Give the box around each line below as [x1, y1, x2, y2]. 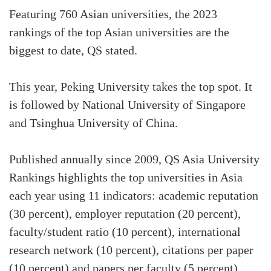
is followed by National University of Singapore [9, 99, 246, 112]
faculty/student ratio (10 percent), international [9, 226, 241, 239]
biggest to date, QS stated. [9, 44, 137, 57]
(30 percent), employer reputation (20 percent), [9, 207, 241, 221]
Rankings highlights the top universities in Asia [9, 171, 243, 184]
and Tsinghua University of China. [9, 117, 178, 130]
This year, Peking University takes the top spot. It [9, 80, 252, 94]
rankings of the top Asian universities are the [9, 26, 229, 39]
